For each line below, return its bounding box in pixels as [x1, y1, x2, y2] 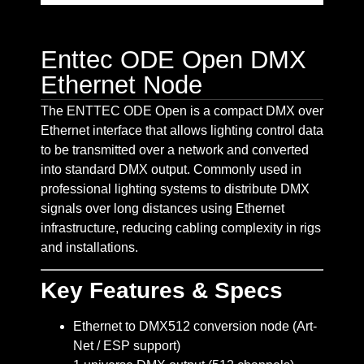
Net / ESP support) [73, 338, 180, 353]
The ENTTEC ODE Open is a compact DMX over [41, 103, 323, 118]
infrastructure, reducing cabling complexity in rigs [41, 220, 321, 235]
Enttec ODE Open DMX [41, 45, 306, 74]
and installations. [41, 240, 138, 254]
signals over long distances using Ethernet [41, 201, 284, 215]
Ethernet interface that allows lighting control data [41, 123, 323, 137]
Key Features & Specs [41, 277, 283, 303]
